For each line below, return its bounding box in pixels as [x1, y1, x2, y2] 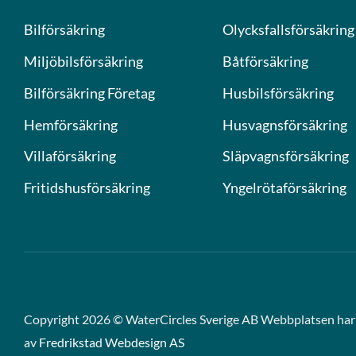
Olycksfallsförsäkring [222, 20, 354, 38]
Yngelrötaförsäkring [222, 179, 346, 197]
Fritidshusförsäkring [24, 179, 150, 197]
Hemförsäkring [24, 115, 118, 133]
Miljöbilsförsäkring [24, 52, 143, 70]
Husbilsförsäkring [222, 83, 334, 102]
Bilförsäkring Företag [24, 83, 155, 102]
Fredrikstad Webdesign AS [39, 335, 184, 350]
